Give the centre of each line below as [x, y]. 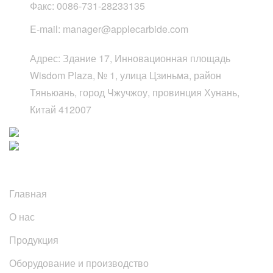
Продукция [34, 239]
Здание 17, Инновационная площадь [147, 58]
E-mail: [45, 29]
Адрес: [45, 58]
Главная [28, 193]
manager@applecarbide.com [126, 29]
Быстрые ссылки [73, 159]
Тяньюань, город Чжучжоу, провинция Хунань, [135, 92]
